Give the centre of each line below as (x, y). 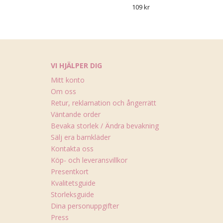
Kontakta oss (72, 149)
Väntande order (76, 114)
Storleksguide (72, 194)
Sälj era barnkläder (81, 137)
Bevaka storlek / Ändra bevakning (105, 126)
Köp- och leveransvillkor (89, 160)
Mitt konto (68, 80)
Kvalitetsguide (73, 183)
